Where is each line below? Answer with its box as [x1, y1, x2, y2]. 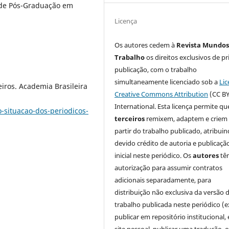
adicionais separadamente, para [114, 175, 212, 185]
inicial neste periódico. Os [114, 151, 193, 161]
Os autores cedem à [114, 40, 177, 50]
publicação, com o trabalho [114, 65, 197, 75]
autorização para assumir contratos [114, 163, 223, 173]
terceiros [114, 114, 145, 124]
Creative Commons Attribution [114, 89, 209, 99]
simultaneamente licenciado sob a [114, 77, 220, 87]
